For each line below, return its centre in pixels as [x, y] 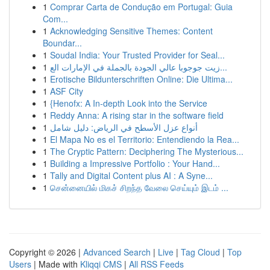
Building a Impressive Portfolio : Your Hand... [135, 163]
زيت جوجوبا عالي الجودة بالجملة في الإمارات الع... [224, 67]
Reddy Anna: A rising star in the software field [137, 115]
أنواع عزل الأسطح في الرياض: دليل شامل [124, 127]
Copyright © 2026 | [46, 252]
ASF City [67, 91]
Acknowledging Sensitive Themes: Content [131, 31]
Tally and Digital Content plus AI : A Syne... [131, 175]
